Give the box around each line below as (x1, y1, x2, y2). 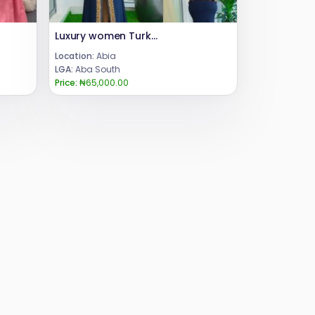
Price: (55, 77, 77, 89)
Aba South (73, 63, 120, 76)
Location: (55, 50, 94, 63)
